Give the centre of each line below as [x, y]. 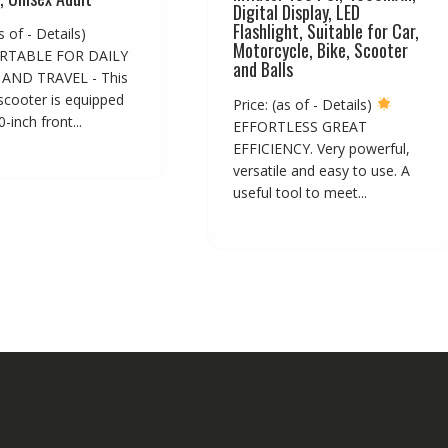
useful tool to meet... [300, 192]
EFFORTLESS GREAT [300, 126]
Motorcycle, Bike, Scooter [321, 49]
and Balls [263, 68]
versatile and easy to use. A [322, 170]
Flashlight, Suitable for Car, [326, 30]
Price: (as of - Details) [305, 104]
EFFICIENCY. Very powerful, [322, 148]
